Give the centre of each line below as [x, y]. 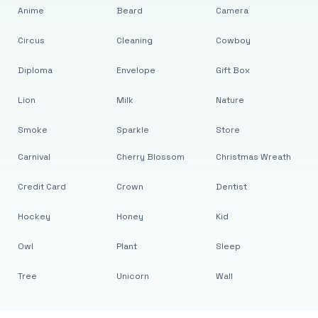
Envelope [136, 70]
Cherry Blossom [151, 157]
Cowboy [233, 40]
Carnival [34, 157]
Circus [31, 40]
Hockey [34, 216]
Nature [230, 100]
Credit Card [42, 187]
